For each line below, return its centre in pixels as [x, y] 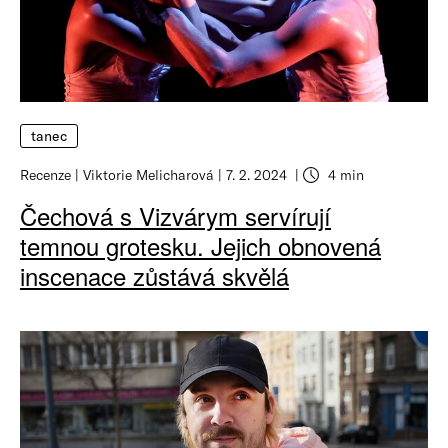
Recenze [45, 174]
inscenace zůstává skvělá [154, 275]
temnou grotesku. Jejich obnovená [200, 245]
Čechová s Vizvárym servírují [175, 215]
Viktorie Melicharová [148, 174]
